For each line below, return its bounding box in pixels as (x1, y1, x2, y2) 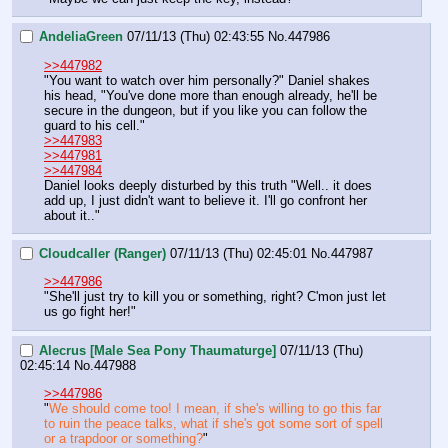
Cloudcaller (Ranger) (39, 246, 166, 262)
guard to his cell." (44, 117, 145, 133)
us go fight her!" (44, 304, 136, 320)
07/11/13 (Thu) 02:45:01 (170, 246, 307, 262)
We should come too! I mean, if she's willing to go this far (49, 401, 381, 417)
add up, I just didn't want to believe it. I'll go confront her (44, 192, 367, 208)
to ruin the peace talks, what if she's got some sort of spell (44, 416, 383, 432)
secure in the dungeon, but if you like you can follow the (44, 102, 367, 118)
